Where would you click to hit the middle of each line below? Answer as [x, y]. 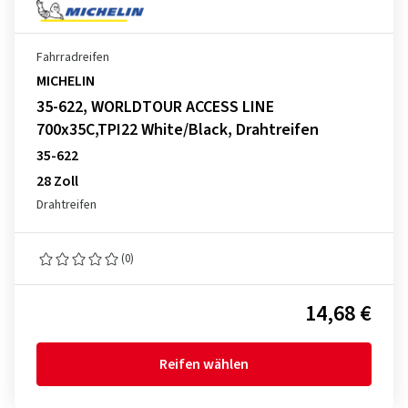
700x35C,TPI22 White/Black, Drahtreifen [178, 130]
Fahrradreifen [73, 57]
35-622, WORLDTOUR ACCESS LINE [155, 107]
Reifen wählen [204, 364]
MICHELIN [66, 81]
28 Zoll [57, 181]
